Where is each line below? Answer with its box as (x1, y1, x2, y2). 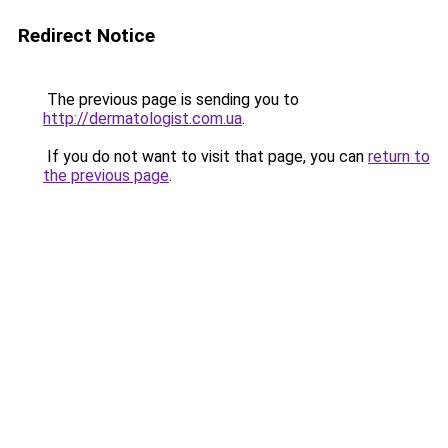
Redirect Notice (18, 24, 155, 47)
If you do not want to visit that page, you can (43, 147, 368, 166)
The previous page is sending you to (43, 90, 299, 109)
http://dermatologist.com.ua (43, 109, 242, 128)
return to (368, 147, 430, 166)
